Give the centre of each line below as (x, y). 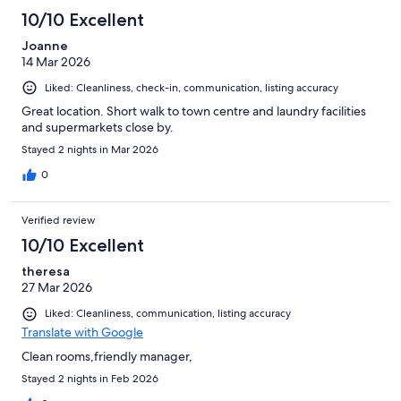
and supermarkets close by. (98, 128)
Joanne (45, 46)
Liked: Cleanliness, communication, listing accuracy (168, 314)
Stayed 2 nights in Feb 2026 (90, 378)
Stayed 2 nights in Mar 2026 (90, 150)
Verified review (59, 221)
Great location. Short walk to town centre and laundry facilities (194, 111)
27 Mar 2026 (57, 288)
